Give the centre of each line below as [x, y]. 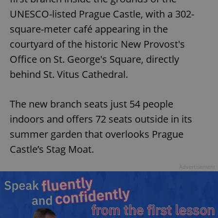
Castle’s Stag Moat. [52, 149]
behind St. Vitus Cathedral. [70, 74]
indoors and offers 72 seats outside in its [101, 119]
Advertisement [197, 167]
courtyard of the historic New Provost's [97, 44]
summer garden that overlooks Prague [97, 134]
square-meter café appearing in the [89, 29]
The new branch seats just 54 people [91, 104]
